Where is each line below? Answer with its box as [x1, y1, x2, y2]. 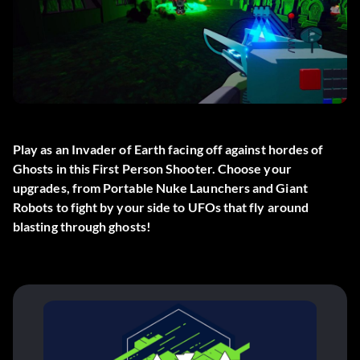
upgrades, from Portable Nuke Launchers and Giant [13, 180, 308, 196]
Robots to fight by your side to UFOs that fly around [13, 199, 309, 215]
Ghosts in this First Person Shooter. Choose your [13, 161, 292, 177]
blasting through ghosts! [13, 219, 151, 235]
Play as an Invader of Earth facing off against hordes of [13, 141, 324, 157]
